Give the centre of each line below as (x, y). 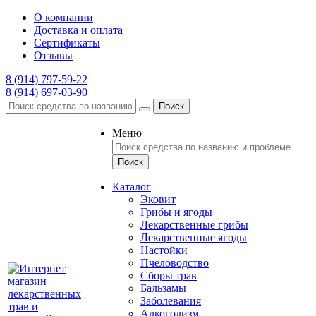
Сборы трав (169, 275)
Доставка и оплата (78, 30)
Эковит (158, 199)
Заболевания (171, 301)
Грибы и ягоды (176, 212)
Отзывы (53, 55)
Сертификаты (67, 43)
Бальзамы (163, 288)
